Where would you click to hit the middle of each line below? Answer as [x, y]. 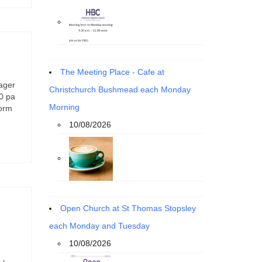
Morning [64, 107]
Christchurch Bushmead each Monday [120, 89]
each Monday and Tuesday [99, 225]
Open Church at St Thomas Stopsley [128, 208]
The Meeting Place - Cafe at [112, 72]
